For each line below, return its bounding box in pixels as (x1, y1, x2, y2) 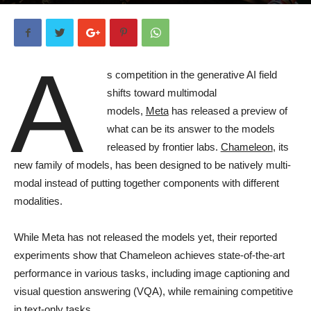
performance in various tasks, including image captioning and (14, 267, 289, 279)
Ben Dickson (26, 3, 76, 14)
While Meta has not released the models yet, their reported (14, 231, 277, 243)
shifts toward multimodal (106, 87, 217, 99)
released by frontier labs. (106, 141, 221, 153)
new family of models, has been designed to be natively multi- (14, 159, 291, 171)
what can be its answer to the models (106, 123, 275, 135)
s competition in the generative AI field (106, 69, 277, 81)
